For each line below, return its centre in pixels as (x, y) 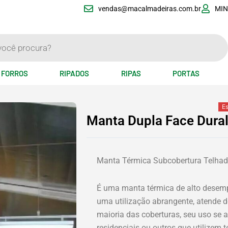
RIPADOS (75, 73)
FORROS (15, 73)
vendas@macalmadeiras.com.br (149, 9)
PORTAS (186, 73)
